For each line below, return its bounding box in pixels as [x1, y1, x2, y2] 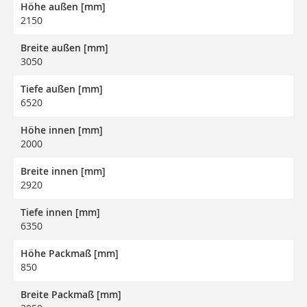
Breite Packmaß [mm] [21, 288, 121, 302]
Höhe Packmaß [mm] [21, 247, 119, 260]
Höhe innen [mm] [21, 123, 103, 137]
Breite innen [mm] [21, 164, 106, 178]
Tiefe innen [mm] [21, 206, 100, 219]
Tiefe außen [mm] [21, 82, 103, 96]
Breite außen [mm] [21, 41, 108, 55]
